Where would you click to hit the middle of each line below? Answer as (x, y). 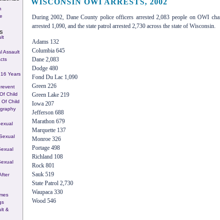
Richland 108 (47, 157)
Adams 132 (45, 42)
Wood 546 (44, 201)
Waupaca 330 (47, 192)
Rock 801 (43, 166)
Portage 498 (46, 148)
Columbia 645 (48, 51)
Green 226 (44, 86)
